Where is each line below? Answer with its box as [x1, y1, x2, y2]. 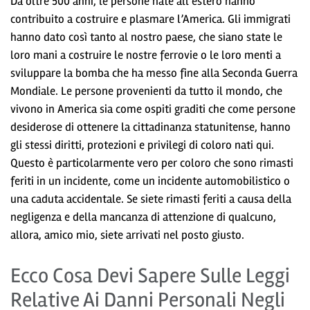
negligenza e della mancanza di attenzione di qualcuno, [10, 209, 276, 224]
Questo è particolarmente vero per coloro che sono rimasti [10, 155, 293, 170]
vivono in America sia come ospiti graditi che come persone [10, 101, 295, 116]
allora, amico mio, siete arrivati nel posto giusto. [10, 227, 244, 242]
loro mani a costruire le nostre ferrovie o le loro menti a [10, 47, 281, 62]
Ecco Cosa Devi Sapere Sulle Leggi [10, 262, 290, 289]
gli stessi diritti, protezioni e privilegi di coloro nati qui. [10, 137, 274, 152]
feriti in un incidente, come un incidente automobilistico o [10, 173, 290, 188]
